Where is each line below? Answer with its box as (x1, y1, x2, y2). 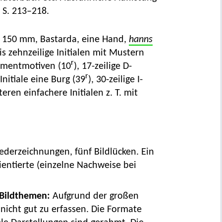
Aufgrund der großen (52, 191, 139, 202)
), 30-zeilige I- (88, 75, 143, 85)
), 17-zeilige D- (73, 61, 132, 72)
